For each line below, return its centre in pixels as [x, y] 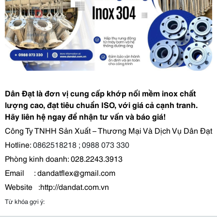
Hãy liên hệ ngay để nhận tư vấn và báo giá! [85, 116]
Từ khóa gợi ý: [25, 201]
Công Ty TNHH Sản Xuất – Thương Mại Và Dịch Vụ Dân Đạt [108, 130]
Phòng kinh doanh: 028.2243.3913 [64, 158]
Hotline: [19, 144]
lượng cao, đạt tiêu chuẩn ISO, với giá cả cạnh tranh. [101, 105]
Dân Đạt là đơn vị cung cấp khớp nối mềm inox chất [100, 93]
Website [19, 186]
